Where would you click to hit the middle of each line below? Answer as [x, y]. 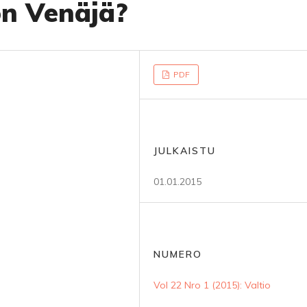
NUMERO [178, 254]
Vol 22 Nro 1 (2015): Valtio [212, 285]
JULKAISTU [185, 151]
